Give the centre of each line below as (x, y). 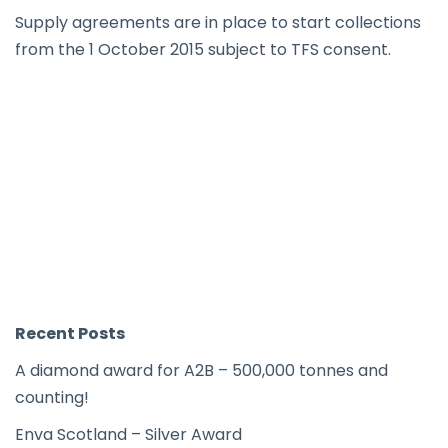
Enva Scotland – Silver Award (128, 434)
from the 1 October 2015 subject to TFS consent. (203, 49)
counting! (52, 397)
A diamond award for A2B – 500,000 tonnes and (201, 370)
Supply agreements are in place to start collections (218, 22)
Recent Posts (70, 333)
